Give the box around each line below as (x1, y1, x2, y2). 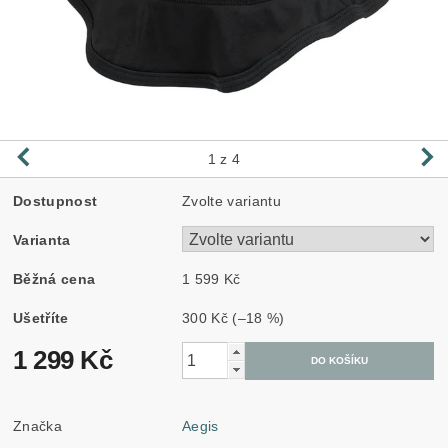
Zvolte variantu (182, 192, 281, 209)
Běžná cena (13, 270, 96, 287)
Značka (13, 417, 63, 434)
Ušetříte (13, 309, 69, 326)
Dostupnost (13, 192, 98, 209)
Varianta (13, 231, 71, 248)
